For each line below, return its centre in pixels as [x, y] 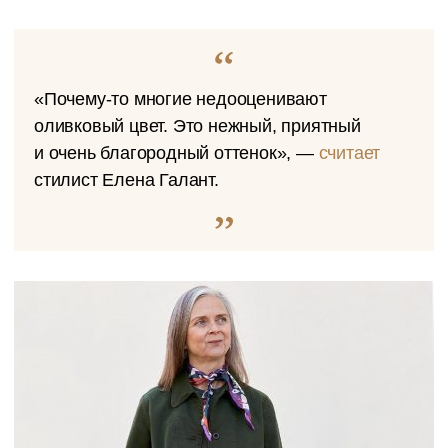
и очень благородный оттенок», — [176, 153]
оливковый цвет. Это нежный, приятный [197, 126]
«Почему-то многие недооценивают [180, 99]
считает [349, 153]
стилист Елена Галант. [126, 180]
